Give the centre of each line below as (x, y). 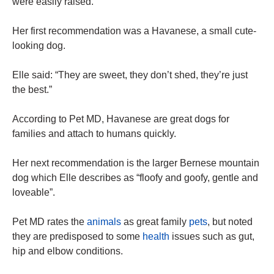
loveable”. (34, 193)
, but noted (230, 222)
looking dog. (39, 46)
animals (104, 222)
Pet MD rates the (50, 222)
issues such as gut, (212, 237)
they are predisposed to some (77, 237)
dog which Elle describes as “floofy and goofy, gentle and (135, 178)
